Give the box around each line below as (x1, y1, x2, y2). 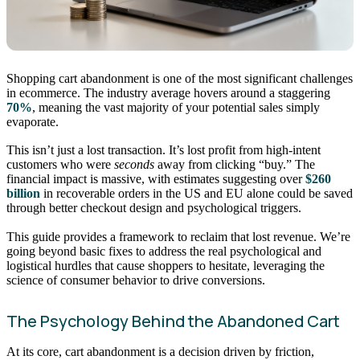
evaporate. (6, 114, 59, 129)
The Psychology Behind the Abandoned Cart (6, 309, 340, 332)
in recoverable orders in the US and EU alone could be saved (40, 186, 353, 201)
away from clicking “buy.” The (154, 157, 315, 172)
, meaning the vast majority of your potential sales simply (32, 100, 320, 114)
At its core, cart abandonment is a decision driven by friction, (6, 344, 314, 358)
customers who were (6, 157, 114, 172)
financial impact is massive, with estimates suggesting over (6, 172, 305, 186)
